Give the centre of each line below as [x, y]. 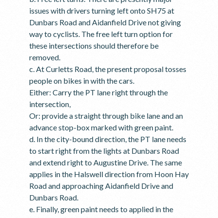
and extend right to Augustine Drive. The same [106, 162]
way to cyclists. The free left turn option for [101, 34]
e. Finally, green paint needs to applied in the [101, 209]
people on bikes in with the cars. [82, 81]
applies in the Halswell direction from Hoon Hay [109, 174]
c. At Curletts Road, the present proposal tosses [108, 69]
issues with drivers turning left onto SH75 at [102, 10]
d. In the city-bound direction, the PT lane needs [108, 139]
